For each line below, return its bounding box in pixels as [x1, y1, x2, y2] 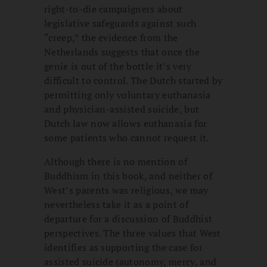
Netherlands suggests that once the [44, 45, 200, 58]
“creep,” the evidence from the [44, 30, 178, 44]
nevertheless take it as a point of [44, 197, 188, 211]
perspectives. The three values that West [44, 226, 221, 240]
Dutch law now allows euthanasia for [44, 116, 207, 130]
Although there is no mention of [44, 154, 187, 168]
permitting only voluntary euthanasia [44, 88, 211, 101]
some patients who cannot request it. [44, 131, 209, 144]
